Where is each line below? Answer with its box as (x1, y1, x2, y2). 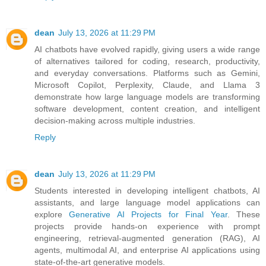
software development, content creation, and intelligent (34, 103, 260, 113)
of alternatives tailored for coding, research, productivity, (34, 56, 260, 66)
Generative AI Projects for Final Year (69, 209, 227, 219)
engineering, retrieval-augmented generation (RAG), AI (34, 233, 260, 243)
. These (227, 209, 261, 219)
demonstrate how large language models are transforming (34, 91, 260, 102)
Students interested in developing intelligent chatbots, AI (34, 185, 260, 195)
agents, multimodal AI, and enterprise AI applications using (34, 245, 260, 255)
